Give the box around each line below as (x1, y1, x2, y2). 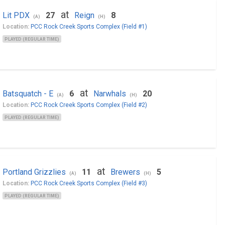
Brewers (110, 167, 140, 177)
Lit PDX (2, 11, 30, 20)
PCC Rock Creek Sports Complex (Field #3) (30, 180, 147, 187)
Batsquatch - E (2, 89, 53, 98)
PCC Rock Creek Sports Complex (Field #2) (30, 101, 147, 108)
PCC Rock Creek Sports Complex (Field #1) (30, 23, 147, 30)
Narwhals (93, 89, 126, 98)
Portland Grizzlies (2, 167, 66, 177)
